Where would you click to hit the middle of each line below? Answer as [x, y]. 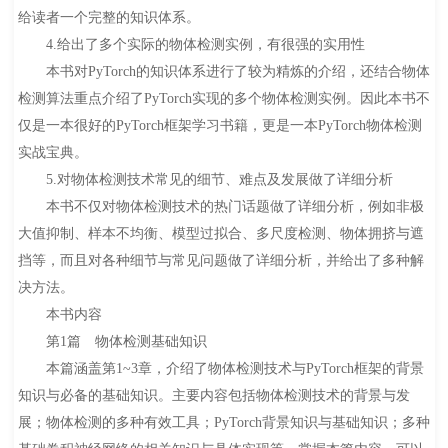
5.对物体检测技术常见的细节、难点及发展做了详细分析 [205, 180]
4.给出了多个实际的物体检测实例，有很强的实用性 [191, 45]
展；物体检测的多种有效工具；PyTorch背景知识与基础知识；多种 [223, 423]
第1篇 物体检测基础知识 [112, 342]
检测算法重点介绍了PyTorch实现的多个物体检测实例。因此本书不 [223, 99]
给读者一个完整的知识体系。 [108, 18]
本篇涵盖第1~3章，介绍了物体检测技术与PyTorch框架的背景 [220, 369]
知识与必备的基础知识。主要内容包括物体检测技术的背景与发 [213, 396]
